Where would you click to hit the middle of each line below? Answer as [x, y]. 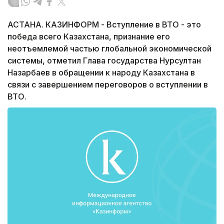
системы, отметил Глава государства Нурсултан [104, 61]
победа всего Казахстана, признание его [89, 37]
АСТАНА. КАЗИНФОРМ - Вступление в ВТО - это [104, 25]
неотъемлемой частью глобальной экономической [109, 49]
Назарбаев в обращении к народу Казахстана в [101, 73]
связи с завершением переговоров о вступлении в [108, 85]
